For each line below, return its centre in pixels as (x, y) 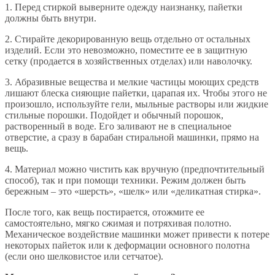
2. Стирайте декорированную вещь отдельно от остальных (128, 39)
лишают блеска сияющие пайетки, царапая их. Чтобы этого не (136, 93)
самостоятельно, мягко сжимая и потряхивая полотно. (118, 223)
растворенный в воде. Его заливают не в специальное (118, 126)
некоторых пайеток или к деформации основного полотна (127, 245)
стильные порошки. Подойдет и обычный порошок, (114, 115)
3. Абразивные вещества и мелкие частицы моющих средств (132, 82)
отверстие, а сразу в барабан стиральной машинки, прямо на (132, 137)
